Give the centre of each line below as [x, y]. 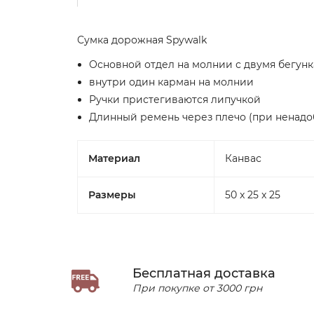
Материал [114, 158]
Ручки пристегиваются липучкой [175, 100]
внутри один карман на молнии [171, 82]
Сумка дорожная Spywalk [142, 40]
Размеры [112, 195]
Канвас [243, 158]
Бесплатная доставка [204, 273]
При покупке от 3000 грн [197, 288]
